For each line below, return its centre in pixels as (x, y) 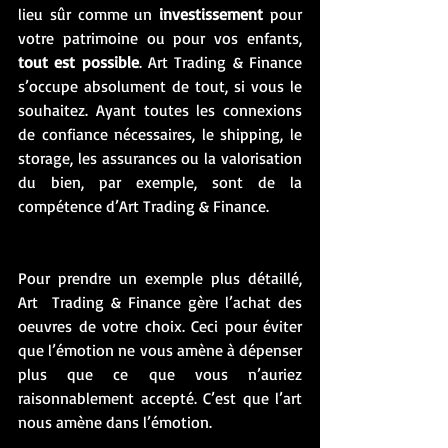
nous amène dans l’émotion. (117, 422)
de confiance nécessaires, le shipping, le (160, 134)
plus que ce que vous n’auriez (160, 374)
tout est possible (78, 62)
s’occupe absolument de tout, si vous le (160, 86)
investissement (208, 14)
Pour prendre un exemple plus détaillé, (160, 278)
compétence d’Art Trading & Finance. (145, 206)
